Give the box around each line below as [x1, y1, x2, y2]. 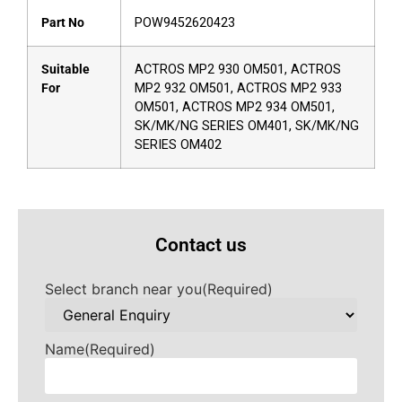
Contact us [155, 234, 247, 257]
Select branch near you [45, 280, 202, 299]
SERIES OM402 [135, 137, 222, 153]
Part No [41, 15, 84, 31]
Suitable [41, 62, 90, 78]
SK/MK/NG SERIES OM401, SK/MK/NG [135, 118, 359, 135]
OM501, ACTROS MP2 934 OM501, [135, 100, 335, 116]
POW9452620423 [135, 15, 235, 31]
